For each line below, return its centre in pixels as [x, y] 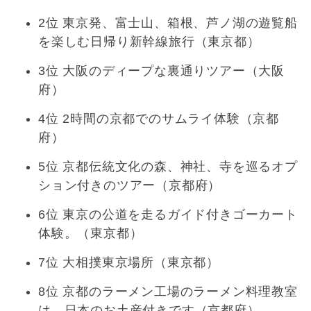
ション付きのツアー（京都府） [130, 186]
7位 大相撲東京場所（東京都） [129, 263]
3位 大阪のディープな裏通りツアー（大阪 [161, 71]
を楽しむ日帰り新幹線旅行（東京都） [149, 42]
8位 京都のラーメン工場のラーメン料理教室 [168, 292]
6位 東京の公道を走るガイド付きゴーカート [168, 215]
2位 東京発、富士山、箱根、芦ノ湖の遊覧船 [168, 23]
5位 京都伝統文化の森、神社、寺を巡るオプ [168, 167]
